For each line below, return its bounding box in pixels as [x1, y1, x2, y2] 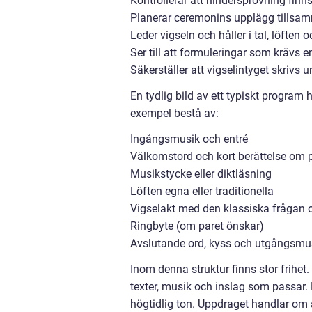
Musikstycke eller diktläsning [130, 167, 272, 180]
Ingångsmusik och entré [130, 132, 248, 146]
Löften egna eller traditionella [130, 185, 274, 198]
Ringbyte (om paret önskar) [130, 219, 264, 233]
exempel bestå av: [130, 107, 219, 120]
